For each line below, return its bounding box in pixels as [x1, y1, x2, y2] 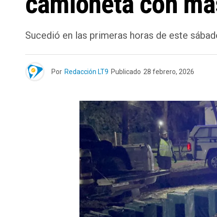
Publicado [111, 68, 141, 76]
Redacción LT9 [64, 68, 108, 76]
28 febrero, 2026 [143, 68, 194, 76]
